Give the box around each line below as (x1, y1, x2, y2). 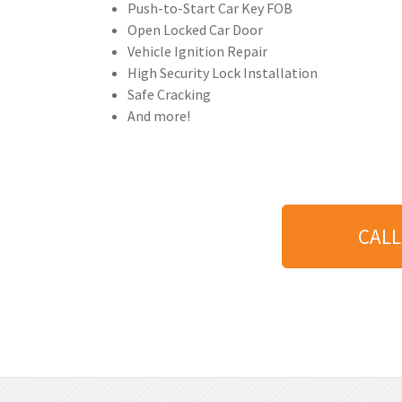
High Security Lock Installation (127, 63, 318, 82)
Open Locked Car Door (127, 20, 263, 39)
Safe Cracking (127, 84, 211, 103)
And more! (127, 106, 190, 125)
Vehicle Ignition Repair (127, 41, 267, 60)
